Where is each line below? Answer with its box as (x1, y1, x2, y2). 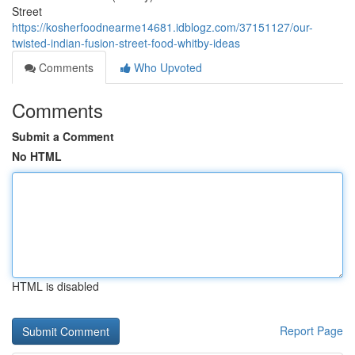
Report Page (280, 323, 343, 338)
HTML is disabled (12, 278, 99, 294)
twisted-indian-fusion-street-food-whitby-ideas (12, 35, 240, 51)
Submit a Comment (12, 128, 114, 144)
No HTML (12, 148, 62, 164)
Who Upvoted (131, 59, 202, 75)
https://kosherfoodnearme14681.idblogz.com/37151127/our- (12, 19, 313, 35)
